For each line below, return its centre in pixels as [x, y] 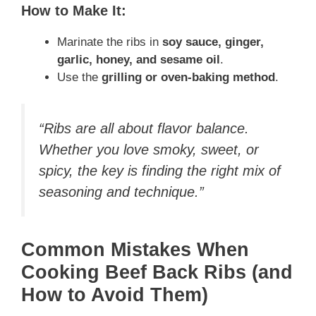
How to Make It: [74, 10]
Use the [79, 77]
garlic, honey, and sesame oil [139, 59]
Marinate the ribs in [110, 42]
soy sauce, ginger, [213, 42]
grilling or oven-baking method [188, 77]
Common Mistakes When [135, 249]
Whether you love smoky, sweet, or [149, 150]
